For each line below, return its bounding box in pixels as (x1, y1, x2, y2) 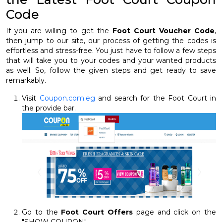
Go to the (22, 207, 61, 217)
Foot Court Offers (61, 207, 133, 217)
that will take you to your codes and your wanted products (6, 56, 216, 65)
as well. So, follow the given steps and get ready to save (6, 66, 216, 75)
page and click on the (133, 207, 217, 217)
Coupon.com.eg (39, 94, 95, 103)
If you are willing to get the (6, 26, 112, 35)
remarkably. (6, 76, 46, 85)
